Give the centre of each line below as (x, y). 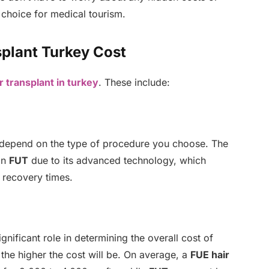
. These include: (134, 83)
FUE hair (210, 254)
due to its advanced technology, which (117, 160)
